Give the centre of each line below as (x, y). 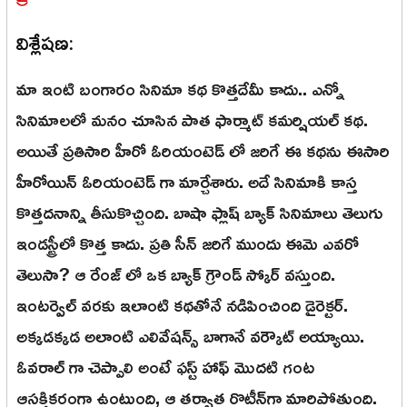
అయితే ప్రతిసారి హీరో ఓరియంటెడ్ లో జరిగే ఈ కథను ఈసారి (203, 150)
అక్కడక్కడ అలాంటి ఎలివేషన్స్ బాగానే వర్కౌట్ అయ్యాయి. (190, 336)
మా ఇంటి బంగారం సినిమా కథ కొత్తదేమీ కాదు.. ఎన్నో (180, 89)
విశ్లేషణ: (45, 44)
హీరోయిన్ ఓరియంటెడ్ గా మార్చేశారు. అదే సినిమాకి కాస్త (187, 181)
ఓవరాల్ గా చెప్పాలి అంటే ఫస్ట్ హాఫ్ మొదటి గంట (165, 367)
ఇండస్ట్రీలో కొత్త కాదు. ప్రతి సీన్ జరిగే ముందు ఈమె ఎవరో (188, 243)
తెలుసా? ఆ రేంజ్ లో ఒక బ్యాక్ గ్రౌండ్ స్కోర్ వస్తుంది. (176, 274)
